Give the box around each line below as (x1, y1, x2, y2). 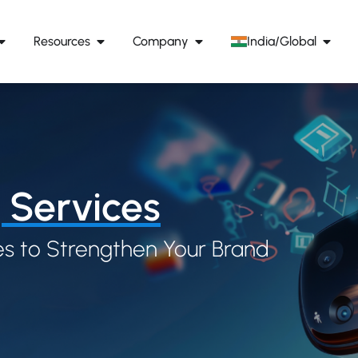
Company (132, 34, 189, 49)
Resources (33, 34, 90, 49)
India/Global (246, 34, 316, 49)
